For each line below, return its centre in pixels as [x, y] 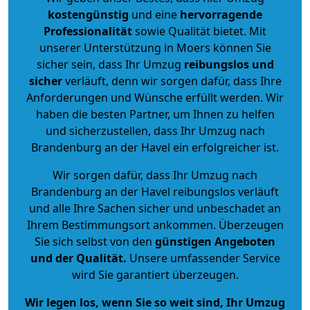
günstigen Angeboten [214, 241]
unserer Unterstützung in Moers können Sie [155, 47]
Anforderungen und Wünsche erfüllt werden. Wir [155, 97]
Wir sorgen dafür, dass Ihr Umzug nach [155, 175]
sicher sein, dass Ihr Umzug [110, 64]
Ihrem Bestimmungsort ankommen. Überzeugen [155, 225]
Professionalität [88, 31]
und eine [154, 14]
